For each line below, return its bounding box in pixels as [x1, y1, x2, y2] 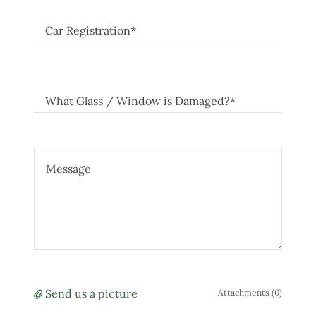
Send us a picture [45, 286, 138, 300]
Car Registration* [45, 23, 136, 38]
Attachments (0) [218, 287, 282, 298]
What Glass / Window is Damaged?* [45, 94, 236, 109]
